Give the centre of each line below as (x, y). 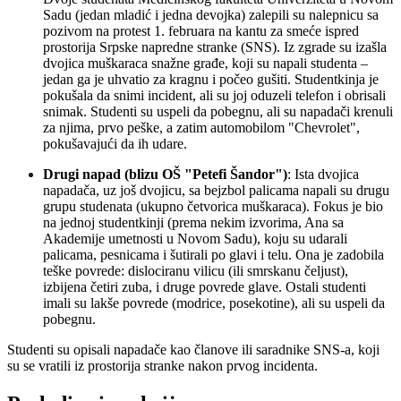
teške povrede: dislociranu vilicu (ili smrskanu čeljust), (196, 270)
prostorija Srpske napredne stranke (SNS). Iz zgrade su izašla (215, 47)
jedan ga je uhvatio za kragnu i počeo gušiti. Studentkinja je (211, 79)
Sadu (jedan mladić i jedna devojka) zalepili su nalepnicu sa (211, 14)
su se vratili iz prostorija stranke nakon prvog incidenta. (162, 365)
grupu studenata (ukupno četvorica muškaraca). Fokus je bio (213, 206)
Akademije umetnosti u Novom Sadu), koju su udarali (195, 238)
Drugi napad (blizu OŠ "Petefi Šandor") (165, 174)
